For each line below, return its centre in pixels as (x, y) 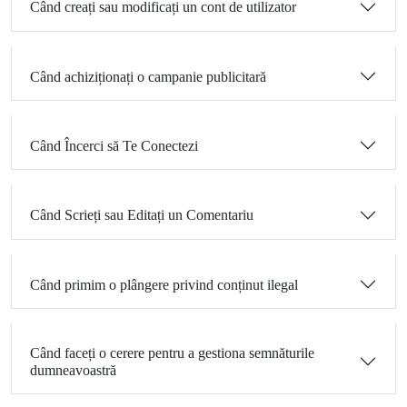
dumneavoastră (73, 371)
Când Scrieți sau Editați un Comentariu (142, 215)
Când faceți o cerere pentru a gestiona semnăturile (172, 353)
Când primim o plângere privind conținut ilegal (164, 284)
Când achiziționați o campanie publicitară (148, 76)
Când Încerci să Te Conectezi (114, 145)
